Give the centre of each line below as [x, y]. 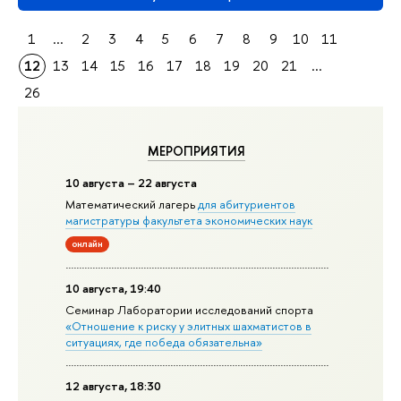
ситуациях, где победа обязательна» [164, 342]
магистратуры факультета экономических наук [189, 221]
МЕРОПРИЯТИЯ [197, 151]
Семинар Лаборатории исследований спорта [190, 310]
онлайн [88, 244]
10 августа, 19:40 [114, 289]
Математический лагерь [132, 205]
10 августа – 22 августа [132, 183]
